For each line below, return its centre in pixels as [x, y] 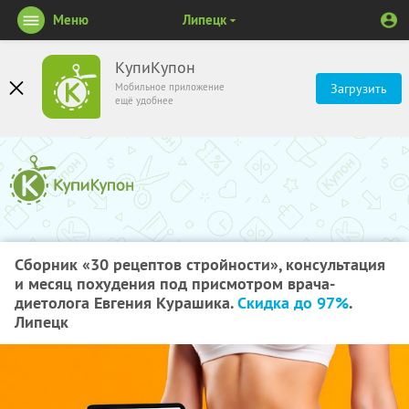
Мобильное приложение [170, 87]
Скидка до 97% [293, 303]
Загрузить [359, 89]
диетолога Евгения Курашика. [126, 303]
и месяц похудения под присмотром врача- [175, 283]
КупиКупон [155, 68]
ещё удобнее [144, 100]
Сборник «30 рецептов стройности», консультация [200, 264]
